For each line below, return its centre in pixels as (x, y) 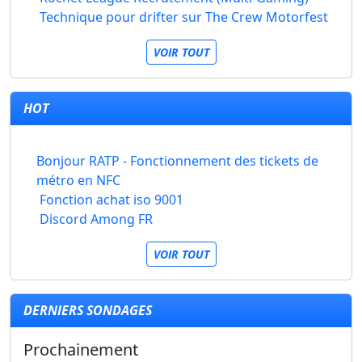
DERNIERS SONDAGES (88, 310)
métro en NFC (79, 180)
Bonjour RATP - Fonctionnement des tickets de (178, 161)
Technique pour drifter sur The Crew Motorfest (184, 17)
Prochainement (81, 349)
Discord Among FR (96, 219)
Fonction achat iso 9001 (112, 200)
